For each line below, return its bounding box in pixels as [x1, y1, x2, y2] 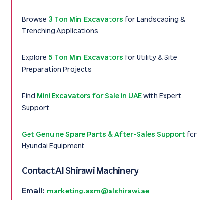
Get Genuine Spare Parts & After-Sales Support [22, 131, 186, 138]
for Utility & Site [123, 54, 178, 62]
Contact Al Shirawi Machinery [22, 166, 139, 177]
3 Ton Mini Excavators [48, 16, 124, 24]
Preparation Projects [22, 66, 92, 74]
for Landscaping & [123, 16, 186, 24]
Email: [22, 187, 47, 196]
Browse [22, 16, 49, 24]
